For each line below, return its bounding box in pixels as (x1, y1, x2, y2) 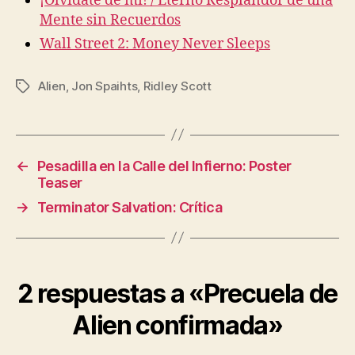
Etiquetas (15, 78, 69, 94)
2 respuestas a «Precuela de (17, 277, 338, 309)
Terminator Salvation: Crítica (36, 198, 223, 216)
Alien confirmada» (72, 309, 283, 341)
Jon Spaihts (71, 78, 138, 94)
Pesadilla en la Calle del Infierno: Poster (36, 157, 292, 174)
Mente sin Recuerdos (40, 10, 181, 29)
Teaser (36, 174, 82, 191)
